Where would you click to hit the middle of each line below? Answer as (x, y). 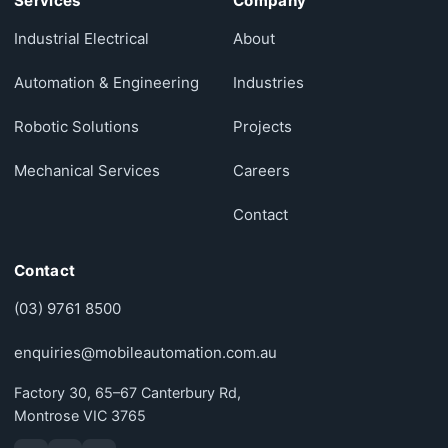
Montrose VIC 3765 (80, 415)
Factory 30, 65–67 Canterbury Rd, (127, 392)
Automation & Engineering (106, 82)
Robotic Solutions (76, 126)
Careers (261, 170)
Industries (268, 82)
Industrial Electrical (81, 38)
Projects (262, 126)
